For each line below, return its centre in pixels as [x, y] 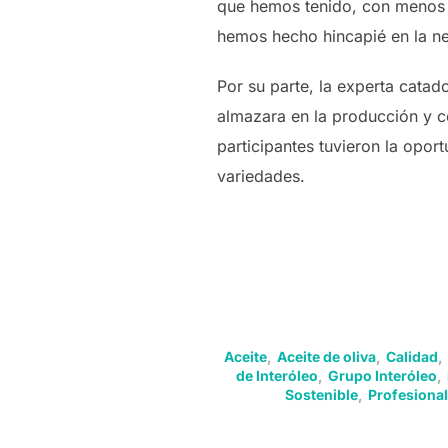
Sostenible [321, 394]
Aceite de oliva [326, 356]
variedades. [261, 176]
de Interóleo [276, 375]
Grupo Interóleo [382, 375]
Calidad [411, 356]
